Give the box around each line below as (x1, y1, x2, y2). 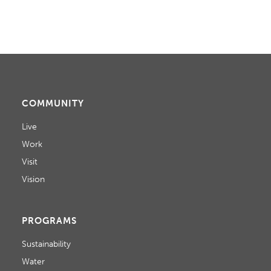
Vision (21, 174, 45, 184)
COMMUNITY (21, 97, 84, 109)
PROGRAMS (21, 215, 77, 226)
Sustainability (21, 238, 71, 249)
